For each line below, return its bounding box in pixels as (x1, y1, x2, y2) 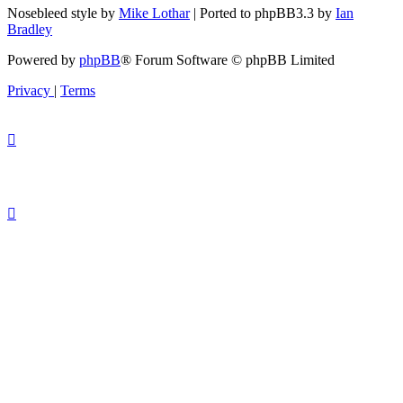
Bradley (7, 22, 52, 38)
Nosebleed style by (7, 5, 119, 22)
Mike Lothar (119, 5, 190, 22)
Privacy (7, 83, 50, 99)
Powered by (7, 52, 79, 68)
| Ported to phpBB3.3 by (190, 5, 336, 22)
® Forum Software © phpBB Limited (121, 52, 335, 68)
